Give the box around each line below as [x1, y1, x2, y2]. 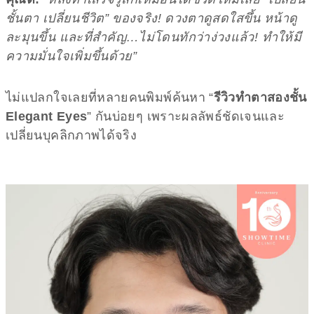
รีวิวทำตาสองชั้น [213, 90, 307, 104]
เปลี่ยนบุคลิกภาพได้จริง [6, 128, 137, 142]
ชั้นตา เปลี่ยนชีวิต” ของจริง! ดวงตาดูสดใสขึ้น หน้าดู [6, 11, 298, 25]
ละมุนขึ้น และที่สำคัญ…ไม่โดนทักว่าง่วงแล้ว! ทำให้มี [6, 29, 301, 44]
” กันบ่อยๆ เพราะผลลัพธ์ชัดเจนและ [87, 109, 285, 123]
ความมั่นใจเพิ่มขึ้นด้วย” [6, 48, 137, 63]
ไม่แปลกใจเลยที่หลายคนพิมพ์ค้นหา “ [6, 90, 214, 104]
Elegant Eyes [6, 109, 88, 123]
